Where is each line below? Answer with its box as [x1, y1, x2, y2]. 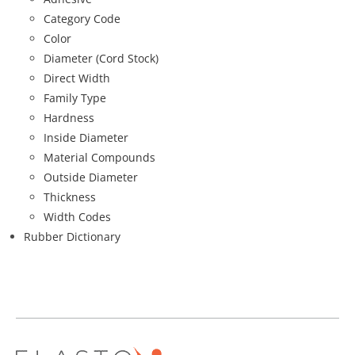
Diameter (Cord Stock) [44, 50, 158, 66]
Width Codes [44, 208, 111, 224]
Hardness [44, 109, 94, 125]
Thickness [44, 189, 96, 204]
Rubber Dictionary [24, 228, 120, 244]
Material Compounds [44, 149, 155, 165]
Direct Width [44, 70, 110, 86]
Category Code [44, 10, 120, 26]
